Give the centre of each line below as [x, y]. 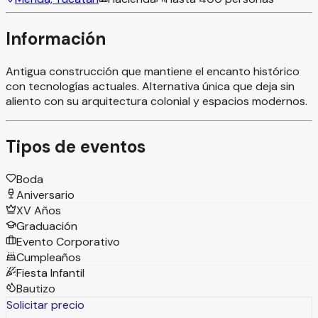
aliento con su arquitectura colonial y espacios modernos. [157, 101]
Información [56, 38]
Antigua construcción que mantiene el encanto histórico [153, 71]
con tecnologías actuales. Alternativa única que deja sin [150, 86]
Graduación [47, 226]
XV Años [39, 210]
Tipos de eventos [76, 146]
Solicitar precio [45, 305]
